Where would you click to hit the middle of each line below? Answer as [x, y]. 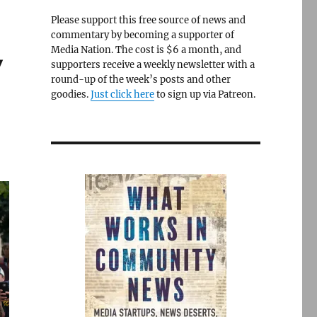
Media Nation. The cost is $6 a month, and [146, 50]
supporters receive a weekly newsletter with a [152, 65]
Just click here [122, 94]
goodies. [70, 94]
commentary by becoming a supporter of [142, 35]
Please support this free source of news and [148, 20]
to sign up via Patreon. [204, 94]
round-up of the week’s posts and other [140, 80]
